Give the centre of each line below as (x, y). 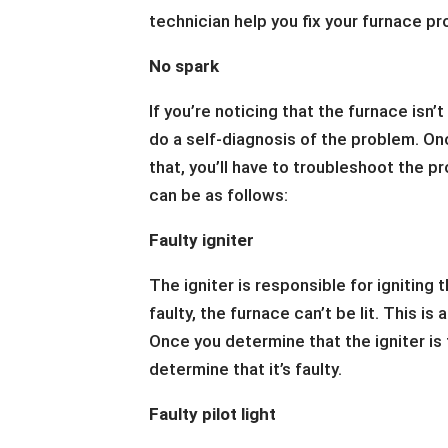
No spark (184, 66)
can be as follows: (219, 195)
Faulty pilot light (213, 414)
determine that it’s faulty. (246, 369)
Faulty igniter (202, 240)
